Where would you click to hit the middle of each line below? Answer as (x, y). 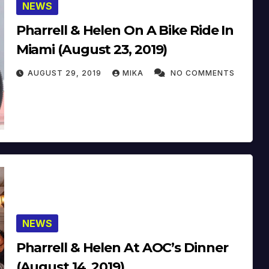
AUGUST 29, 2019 (65, 73)
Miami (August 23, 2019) (92, 49)
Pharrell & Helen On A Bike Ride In (125, 30)
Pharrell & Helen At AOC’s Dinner (122, 247)
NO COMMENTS (202, 73)
